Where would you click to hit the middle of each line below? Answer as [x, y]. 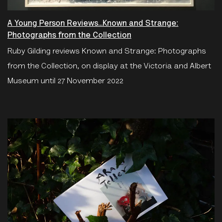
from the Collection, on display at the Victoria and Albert [109, 66]
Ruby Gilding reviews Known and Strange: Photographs [107, 51]
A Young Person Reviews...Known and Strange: [93, 24]
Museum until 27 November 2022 [65, 81]
